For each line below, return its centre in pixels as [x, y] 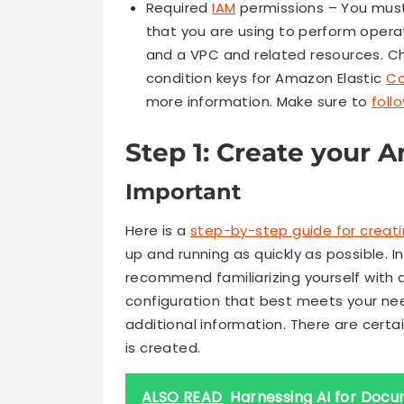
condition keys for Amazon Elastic [266, 78]
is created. [163, 347]
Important [183, 191]
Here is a [158, 230]
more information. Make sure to [258, 102]
